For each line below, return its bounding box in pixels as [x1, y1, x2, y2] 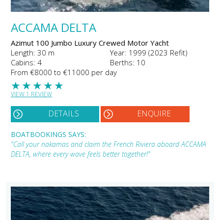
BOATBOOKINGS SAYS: [11, 129, 86, 139]
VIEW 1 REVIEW [11, 89, 52, 98]
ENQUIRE [137, 108, 171, 119]
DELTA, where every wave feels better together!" [11, 149, 150, 159]
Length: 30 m [11, 47, 55, 57]
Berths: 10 [110, 57, 145, 67]
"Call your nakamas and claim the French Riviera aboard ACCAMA [11, 139, 206, 149]
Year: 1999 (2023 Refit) [110, 47, 188, 57]
